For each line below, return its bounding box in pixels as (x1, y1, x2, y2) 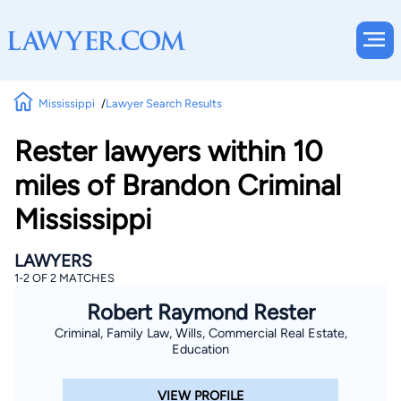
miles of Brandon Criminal (14, 168, 341, 202)
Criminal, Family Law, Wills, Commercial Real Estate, (54, 325, 347, 341)
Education (172, 341, 229, 357)
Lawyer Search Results (105, 96, 222, 110)
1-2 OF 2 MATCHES (14, 271, 115, 285)
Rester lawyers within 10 (14, 134, 323, 168)
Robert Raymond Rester (86, 299, 315, 325)
